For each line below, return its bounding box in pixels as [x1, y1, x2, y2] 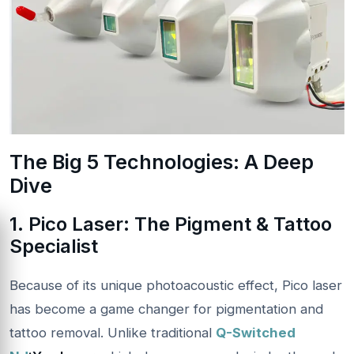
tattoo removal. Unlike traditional [9, 324, 216, 341]
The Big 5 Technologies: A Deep [9, 149, 314, 174]
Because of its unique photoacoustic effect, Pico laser [9, 277, 342, 293]
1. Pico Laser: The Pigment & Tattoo [9, 212, 332, 235]
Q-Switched [216, 324, 296, 341]
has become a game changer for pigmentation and [9, 300, 323, 317]
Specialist [9, 234, 98, 258]
